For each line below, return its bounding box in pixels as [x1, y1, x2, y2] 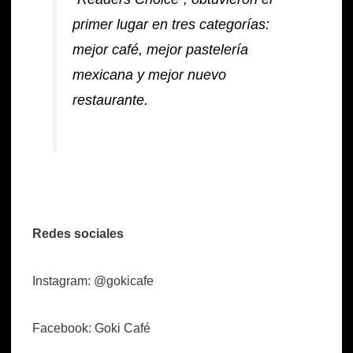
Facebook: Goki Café [32, 321, 150, 335]
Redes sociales [32, 226, 124, 240]
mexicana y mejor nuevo [72, 67, 227, 84]
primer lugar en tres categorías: [72, 17, 270, 33]
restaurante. [72, 92, 149, 109]
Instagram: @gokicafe [32, 273, 154, 288]
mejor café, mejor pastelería [72, 42, 249, 58]
